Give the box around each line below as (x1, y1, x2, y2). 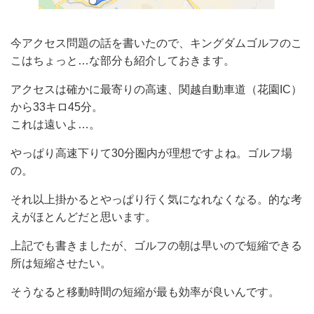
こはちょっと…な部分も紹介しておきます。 (11, 54, 235, 67)
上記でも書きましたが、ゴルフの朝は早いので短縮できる (11, 239, 302, 252)
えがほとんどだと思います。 (11, 210, 156, 223)
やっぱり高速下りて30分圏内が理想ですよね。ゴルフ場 (11, 146, 292, 159)
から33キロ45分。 (11, 100, 103, 113)
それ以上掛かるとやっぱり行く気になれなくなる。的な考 (11, 193, 302, 205)
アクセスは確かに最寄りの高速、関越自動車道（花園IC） (11, 83, 302, 95)
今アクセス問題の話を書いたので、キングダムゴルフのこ (11, 36, 302, 49)
